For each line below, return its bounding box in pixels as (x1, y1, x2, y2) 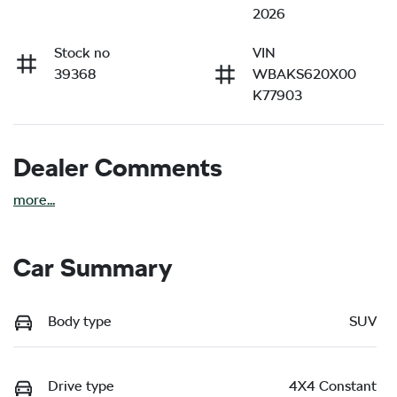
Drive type (48, 378, 114, 395)
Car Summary (13, 252, 172, 283)
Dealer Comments (13, 152, 222, 183)
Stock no (54, 43, 110, 61)
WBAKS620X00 (253, 65, 356, 82)
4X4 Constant (289, 378, 377, 395)
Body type (48, 312, 112, 330)
